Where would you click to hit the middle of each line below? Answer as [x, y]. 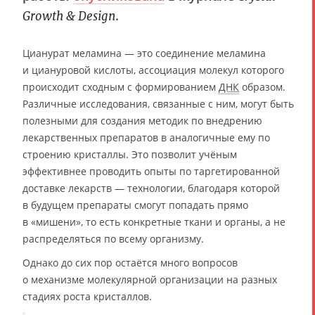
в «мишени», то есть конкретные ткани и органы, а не [154, 221]
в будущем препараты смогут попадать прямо [135, 205]
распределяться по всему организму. [113, 238]
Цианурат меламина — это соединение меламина [144, 53]
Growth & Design [69, 16]
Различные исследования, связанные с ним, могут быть [158, 103]
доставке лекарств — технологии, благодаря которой [151, 188]
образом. [262, 86]
